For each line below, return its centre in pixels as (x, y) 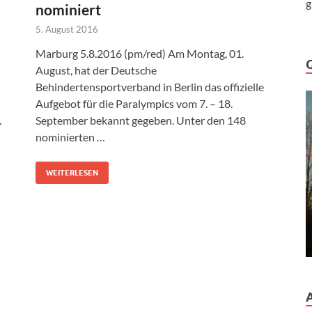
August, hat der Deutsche (96, 70)
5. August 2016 (67, 30)
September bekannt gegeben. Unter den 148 (141, 120)
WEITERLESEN (72, 173)
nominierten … (70, 137)
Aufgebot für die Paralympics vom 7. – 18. (134, 104)
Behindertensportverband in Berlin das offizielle (150, 87)
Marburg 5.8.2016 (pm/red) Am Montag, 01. (140, 54)
